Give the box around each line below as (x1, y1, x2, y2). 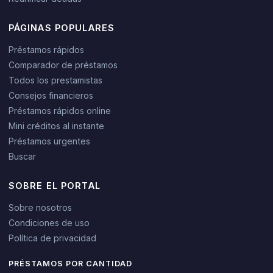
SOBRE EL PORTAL (8, 180, 101, 191)
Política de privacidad (8, 232, 96, 243)
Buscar (8, 151, 36, 161)
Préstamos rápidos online (8, 105, 111, 116)
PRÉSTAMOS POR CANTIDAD (8, 258, 133, 268)
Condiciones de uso (8, 217, 90, 228)
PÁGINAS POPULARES (8, 22, 115, 33)
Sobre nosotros (8, 202, 72, 213)
